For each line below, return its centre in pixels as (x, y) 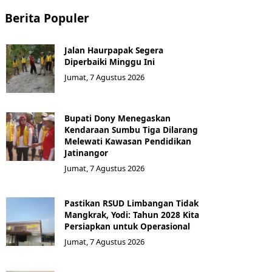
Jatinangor (86, 153)
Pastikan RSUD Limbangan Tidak (131, 203)
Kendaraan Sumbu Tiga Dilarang (131, 130)
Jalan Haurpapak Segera (114, 50)
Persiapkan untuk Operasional (127, 226)
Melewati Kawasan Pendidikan (128, 141)
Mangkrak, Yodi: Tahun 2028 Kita (132, 215)
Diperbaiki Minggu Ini (110, 62)
